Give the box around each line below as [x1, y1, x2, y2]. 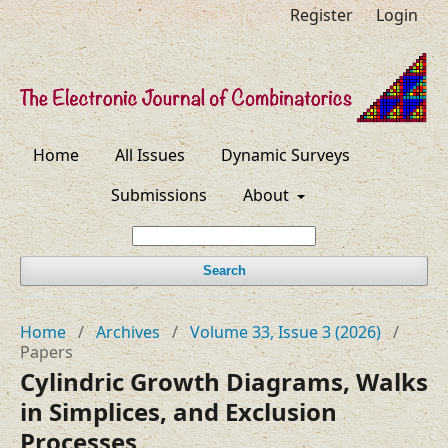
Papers [20, 341, 73, 364]
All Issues [115, 144, 186, 167]
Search [202, 263, 246, 279]
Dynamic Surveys [221, 144, 351, 167]
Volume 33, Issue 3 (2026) [190, 321, 381, 344]
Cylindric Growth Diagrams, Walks [20, 365, 428, 399]
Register [290, 4, 353, 26]
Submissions [110, 184, 207, 207]
